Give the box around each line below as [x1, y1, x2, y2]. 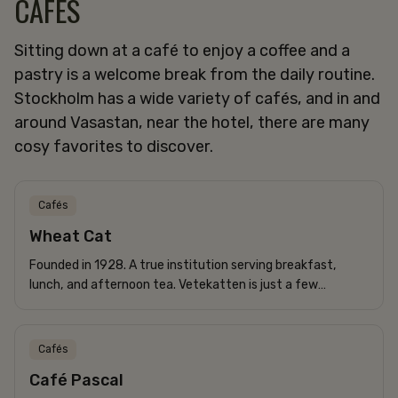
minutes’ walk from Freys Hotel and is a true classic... [29, 296, 331, 312]
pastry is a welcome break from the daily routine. [14, 64, 375, 84]
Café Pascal [29, 370, 123, 390]
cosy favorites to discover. [14, 136, 213, 156]
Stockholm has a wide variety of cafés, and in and [14, 88, 380, 108]
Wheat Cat [29, 226, 112, 246]
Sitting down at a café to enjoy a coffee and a [14, 40, 350, 60]
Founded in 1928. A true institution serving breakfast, [29, 257, 337, 273]
